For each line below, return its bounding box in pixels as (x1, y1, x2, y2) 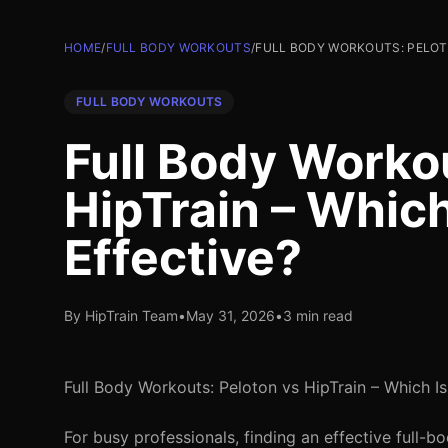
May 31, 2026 (186, 307, 275, 324)
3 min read (283, 307, 353, 324)
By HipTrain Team (64, 307, 178, 324)
